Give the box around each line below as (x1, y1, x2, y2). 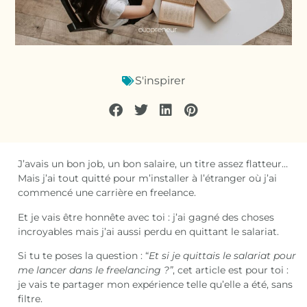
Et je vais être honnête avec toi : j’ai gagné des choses (18, 210, 275, 223)
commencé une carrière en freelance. (18, 186, 197, 199)
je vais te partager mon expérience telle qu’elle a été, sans (18, 278, 293, 291)
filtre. (18, 293, 43, 306)
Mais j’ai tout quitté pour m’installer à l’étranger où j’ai (18, 172, 278, 185)
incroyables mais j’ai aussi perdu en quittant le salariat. (18, 225, 280, 238)
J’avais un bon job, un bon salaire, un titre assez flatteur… (18, 158, 288, 171)
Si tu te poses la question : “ (18, 249, 149, 262)
